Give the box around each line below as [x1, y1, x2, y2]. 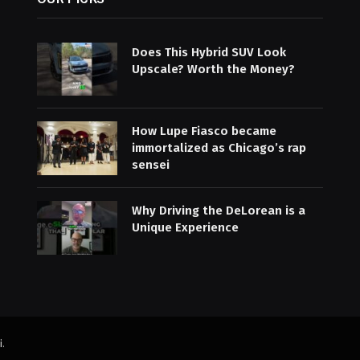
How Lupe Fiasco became [131, 124, 276, 139]
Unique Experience [131, 220, 239, 235]
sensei [131, 157, 170, 173]
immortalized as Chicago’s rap [131, 141, 306, 156]
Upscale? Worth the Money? [131, 61, 295, 76]
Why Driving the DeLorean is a [131, 203, 305, 219]
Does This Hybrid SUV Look [131, 44, 286, 59]
